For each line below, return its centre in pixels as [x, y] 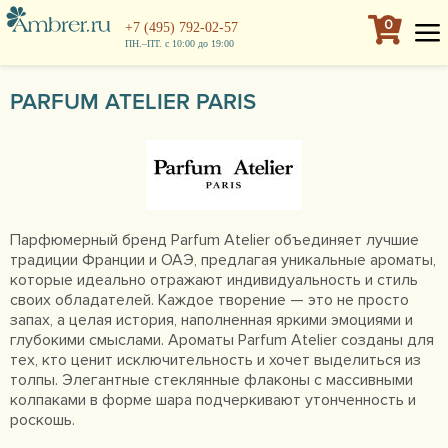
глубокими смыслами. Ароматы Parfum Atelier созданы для [222, 340]
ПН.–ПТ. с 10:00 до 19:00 [179, 43]
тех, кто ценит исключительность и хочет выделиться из [215, 360]
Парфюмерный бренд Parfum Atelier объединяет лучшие [214, 240]
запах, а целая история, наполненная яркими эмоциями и [211, 320]
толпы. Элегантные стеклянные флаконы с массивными [211, 380]
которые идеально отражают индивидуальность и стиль [214, 280]
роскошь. [42, 420]
